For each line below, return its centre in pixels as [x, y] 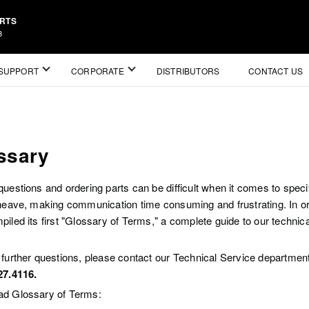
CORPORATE [98, 71]
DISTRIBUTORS [188, 71]
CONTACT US [276, 71]
